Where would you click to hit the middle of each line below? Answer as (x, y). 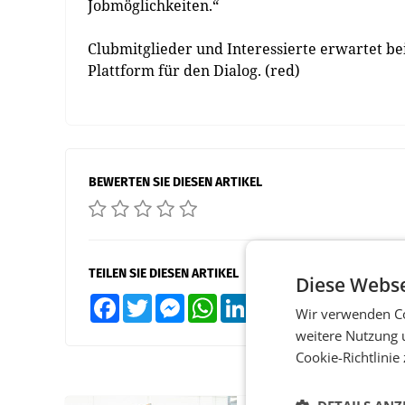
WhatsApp (240, 301)
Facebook (140, 301)
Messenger (208, 301)
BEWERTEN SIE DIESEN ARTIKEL (175, 182)
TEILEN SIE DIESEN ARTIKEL (164, 273)
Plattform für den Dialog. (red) (194, 71)
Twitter (168, 301)
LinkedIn (268, 301)
